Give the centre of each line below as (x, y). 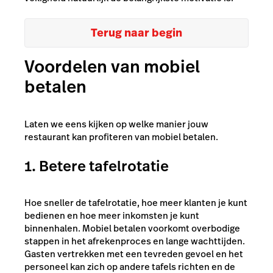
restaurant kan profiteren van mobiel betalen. (121, 136)
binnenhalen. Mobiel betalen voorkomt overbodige (132, 228)
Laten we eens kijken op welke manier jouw (116, 124)
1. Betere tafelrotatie (97, 166)
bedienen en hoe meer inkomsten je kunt (112, 215)
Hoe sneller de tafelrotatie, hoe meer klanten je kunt (136, 202)
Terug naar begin (136, 32)
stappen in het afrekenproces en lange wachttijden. (135, 241)
